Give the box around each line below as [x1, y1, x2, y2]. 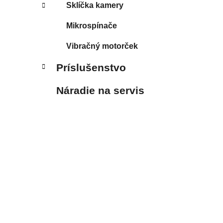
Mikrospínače [66, 21, 117, 30]
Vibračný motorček [66, 41, 138, 50]
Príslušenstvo [56, 61, 126, 73]
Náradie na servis [56, 84, 144, 96]
